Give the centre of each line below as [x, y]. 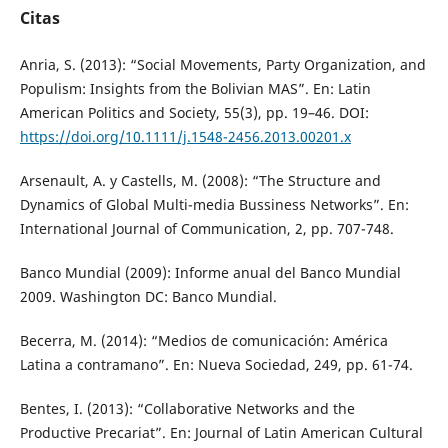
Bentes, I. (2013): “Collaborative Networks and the [187, 408]
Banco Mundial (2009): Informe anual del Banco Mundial [210, 272]
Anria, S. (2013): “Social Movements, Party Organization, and [222, 64]
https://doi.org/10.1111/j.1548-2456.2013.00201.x [185, 136]
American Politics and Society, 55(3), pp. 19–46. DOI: [194, 112]
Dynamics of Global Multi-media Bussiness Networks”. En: [214, 204]
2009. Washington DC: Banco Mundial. [148, 296]
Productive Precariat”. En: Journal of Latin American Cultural [221, 432]
